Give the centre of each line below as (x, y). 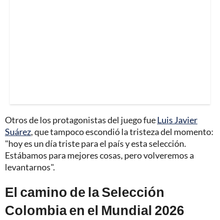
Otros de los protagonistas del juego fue (81, 120)
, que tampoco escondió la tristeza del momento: (122, 131)
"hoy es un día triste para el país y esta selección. (96, 143)
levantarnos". (30, 167)
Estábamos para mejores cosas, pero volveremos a (99, 155)
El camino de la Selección (85, 192)
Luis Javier (177, 120)
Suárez (18, 131)
